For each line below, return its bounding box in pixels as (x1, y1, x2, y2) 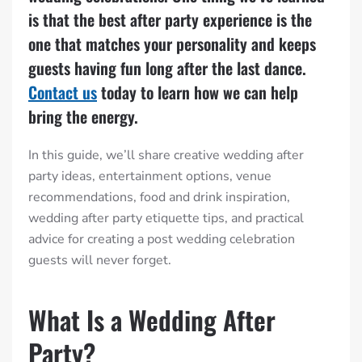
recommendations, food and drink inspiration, (28, 187, 290, 206)
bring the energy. (28, 103, 138, 128)
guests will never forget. (28, 250, 171, 269)
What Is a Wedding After (28, 300, 276, 339)
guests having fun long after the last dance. (28, 55, 306, 80)
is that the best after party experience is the (28, 6, 312, 32)
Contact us (28, 79, 97, 104)
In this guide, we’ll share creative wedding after (28, 145, 304, 164)
